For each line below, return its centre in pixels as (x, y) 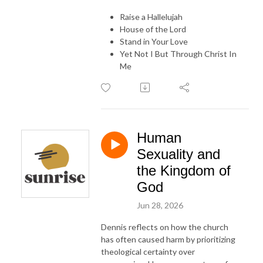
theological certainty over (148, 251)
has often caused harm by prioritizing (168, 239)
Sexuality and (178, 154)
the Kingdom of (184, 170)
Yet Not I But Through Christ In (178, 53)
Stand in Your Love (154, 41)
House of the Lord (153, 29)
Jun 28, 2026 (160, 205)
